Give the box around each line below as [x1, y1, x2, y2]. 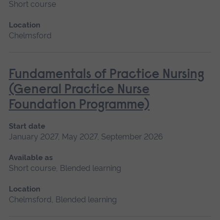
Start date [8, 121, 45, 131]
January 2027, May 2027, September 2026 [8, 132, 163, 141]
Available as [8, 153, 53, 162]
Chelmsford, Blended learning [8, 194, 117, 204]
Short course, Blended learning [8, 163, 121, 173]
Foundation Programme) [8, 98, 150, 112]
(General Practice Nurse [8, 83, 150, 97]
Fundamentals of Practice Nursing [8, 68, 204, 82]
